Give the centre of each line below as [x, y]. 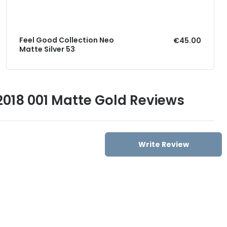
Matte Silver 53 [47, 49]
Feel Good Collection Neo [66, 40]
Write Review [163, 144]
